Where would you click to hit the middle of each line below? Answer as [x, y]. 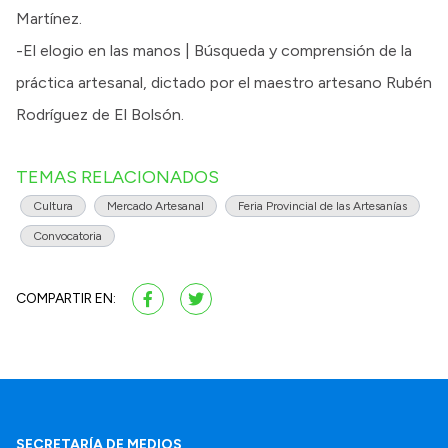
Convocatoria [67, 235]
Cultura [53, 205]
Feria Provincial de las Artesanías [322, 205]
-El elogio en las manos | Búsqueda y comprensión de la [214, 50]
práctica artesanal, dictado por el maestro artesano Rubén [224, 82]
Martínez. [49, 18]
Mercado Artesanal [155, 205]
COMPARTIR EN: [66, 298]
